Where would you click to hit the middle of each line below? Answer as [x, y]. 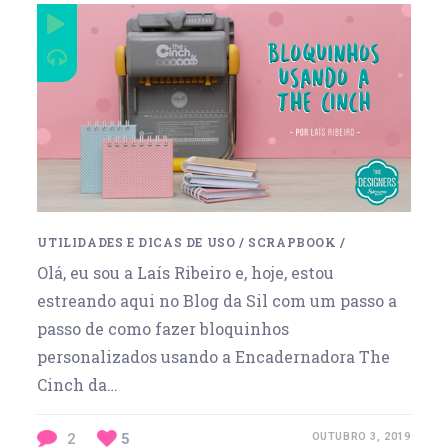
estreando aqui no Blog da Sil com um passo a [217, 301]
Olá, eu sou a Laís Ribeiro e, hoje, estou [186, 273]
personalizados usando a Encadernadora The [214, 357]
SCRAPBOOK [292, 242]
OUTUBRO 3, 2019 [361, 437]
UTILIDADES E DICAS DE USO [136, 242]
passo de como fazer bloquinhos [163, 329]
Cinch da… [78, 385]
